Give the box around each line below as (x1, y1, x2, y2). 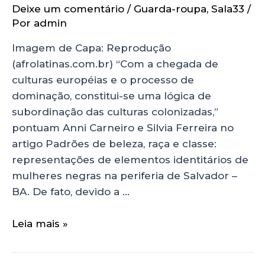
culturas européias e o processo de (12, 74, 194, 86)
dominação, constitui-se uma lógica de (12, 90, 211, 102)
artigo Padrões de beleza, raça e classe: (12, 138, 216, 150)
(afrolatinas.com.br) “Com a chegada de (12, 58, 218, 70)
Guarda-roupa (134, 3, 206, 15)
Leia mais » (12, 218, 68, 230)
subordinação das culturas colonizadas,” (12, 106, 218, 118)
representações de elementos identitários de (12, 154, 248, 166)
